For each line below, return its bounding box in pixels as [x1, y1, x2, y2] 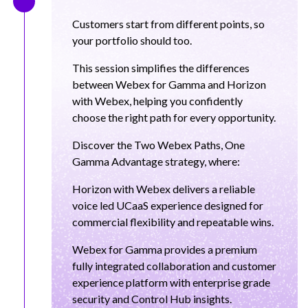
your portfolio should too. [72, 34, 192, 47]
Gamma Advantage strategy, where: [72, 155, 240, 168]
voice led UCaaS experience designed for [72, 199, 263, 212]
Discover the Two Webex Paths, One [72, 138, 245, 151]
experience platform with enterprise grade [72, 276, 270, 289]
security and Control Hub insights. [72, 292, 232, 305]
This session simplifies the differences [72, 61, 250, 74]
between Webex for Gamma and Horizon [72, 78, 266, 91]
